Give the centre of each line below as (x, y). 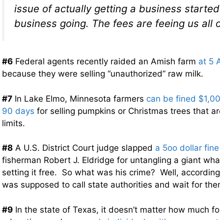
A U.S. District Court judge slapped (84, 148)
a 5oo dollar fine (187, 148)
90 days (18, 111)
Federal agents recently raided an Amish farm (106, 62)
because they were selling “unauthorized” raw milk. (103, 74)
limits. (14, 123)
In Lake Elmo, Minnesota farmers (79, 98)
